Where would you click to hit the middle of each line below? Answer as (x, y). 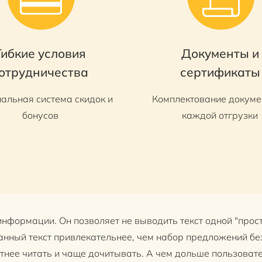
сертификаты (220, 72)
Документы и (220, 53)
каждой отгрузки (220, 115)
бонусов (40, 115)
